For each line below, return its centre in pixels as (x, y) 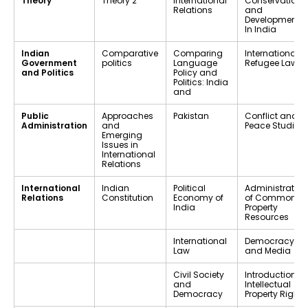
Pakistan (191, 115)
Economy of (198, 197)
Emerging (122, 135)
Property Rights (276, 294)
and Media (268, 250)
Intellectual (268, 284)
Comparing (198, 53)
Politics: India (201, 82)
